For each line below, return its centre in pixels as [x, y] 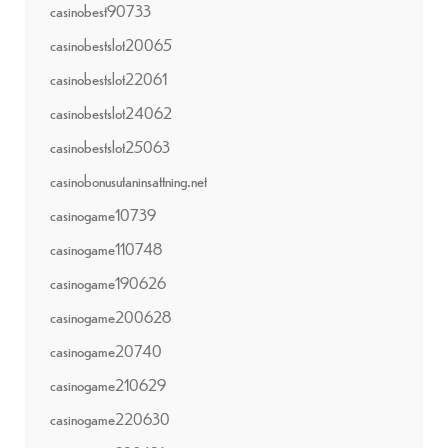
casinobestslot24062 [111, 112]
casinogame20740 [106, 350]
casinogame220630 [110, 418]
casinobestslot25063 [110, 146]
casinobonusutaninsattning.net [128, 180]
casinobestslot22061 [108, 78]
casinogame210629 [108, 384]
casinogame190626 [108, 282]
